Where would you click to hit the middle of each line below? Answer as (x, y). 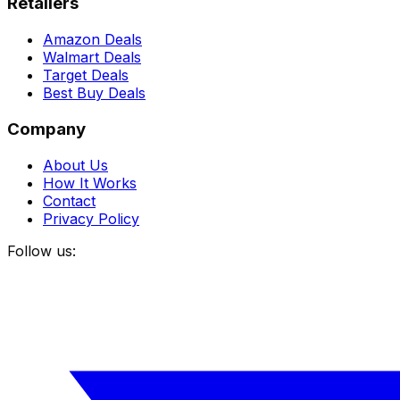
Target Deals (86, 75)
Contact (69, 200)
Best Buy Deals (94, 93)
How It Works (90, 183)
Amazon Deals (92, 40)
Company (46, 129)
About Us (75, 165)
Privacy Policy (91, 218)
